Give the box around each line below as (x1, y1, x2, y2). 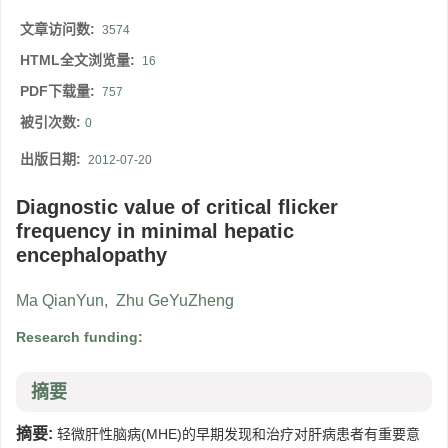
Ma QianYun (16, 292, 104, 310)
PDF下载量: (20, 83, 99, 100)
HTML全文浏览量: (20, 52, 139, 69)
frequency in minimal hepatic (16, 220, 294, 243)
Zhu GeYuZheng (116, 292, 234, 310)
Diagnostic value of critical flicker (16, 196, 338, 219)
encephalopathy (16, 244, 167, 267)
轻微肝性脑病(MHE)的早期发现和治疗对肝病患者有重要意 (53, 426, 420, 443)
